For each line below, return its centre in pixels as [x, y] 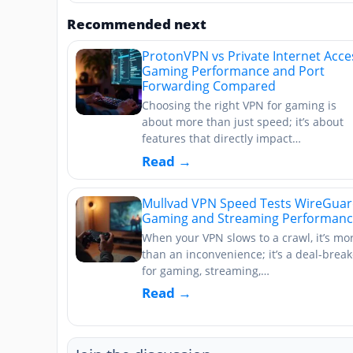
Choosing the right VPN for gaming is [239, 105]
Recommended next [137, 24]
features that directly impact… [221, 138]
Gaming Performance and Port [233, 71]
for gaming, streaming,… [206, 270]
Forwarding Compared [209, 86]
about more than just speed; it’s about [243, 122]
